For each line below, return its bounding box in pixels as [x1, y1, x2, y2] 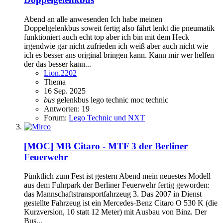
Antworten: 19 [44, 105, 90, 113]
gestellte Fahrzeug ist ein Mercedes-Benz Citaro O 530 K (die [24, 199, 218, 208]
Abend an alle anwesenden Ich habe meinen [24, 15, 162, 23]
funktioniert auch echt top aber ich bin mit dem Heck [24, 33, 189, 41]
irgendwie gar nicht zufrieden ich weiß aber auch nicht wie [24, 42, 208, 50]
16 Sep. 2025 [44, 87, 86, 95]
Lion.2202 [44, 69, 77, 77]
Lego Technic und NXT [69, 113, 145, 122]
